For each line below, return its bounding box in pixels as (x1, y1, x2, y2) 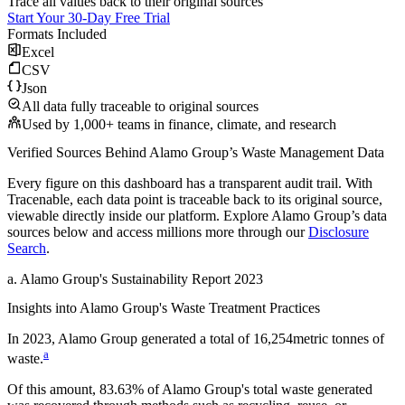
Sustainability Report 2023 (111, 271, 263, 287)
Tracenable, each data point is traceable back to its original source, (7, 192, 382, 208)
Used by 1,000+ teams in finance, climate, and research (22, 117, 336, 133)
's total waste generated (241, 381, 372, 397)
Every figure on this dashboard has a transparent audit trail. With (7, 175, 372, 192)
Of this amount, (7, 381, 99, 397)
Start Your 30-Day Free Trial (7, 10, 170, 26)
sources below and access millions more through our (7, 224, 305, 240)
